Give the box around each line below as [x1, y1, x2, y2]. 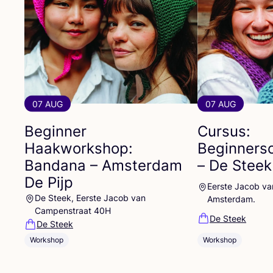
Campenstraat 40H [35, 205, 112, 216]
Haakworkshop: [24, 139, 133, 157]
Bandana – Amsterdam [24, 156, 182, 174]
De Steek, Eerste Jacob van [35, 192, 146, 203]
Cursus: [197, 122, 250, 140]
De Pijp [24, 173, 73, 191]
